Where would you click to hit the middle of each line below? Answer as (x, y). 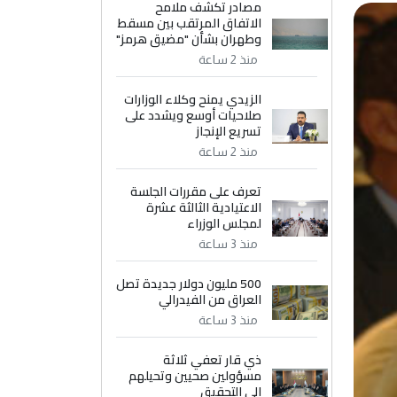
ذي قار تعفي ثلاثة (213, 360)
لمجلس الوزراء (225, 223)
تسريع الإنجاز (229, 131)
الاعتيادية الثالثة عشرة (204, 207)
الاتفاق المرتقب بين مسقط (190, 23)
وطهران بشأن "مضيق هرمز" (189, 39)
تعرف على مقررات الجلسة (196, 191)
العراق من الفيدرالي (210, 300)
